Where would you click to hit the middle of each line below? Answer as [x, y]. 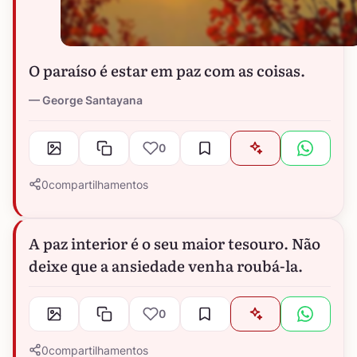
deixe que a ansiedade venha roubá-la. [166, 265]
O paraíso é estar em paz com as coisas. [167, 70]
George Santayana [92, 100]
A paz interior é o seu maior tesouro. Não [175, 243]
